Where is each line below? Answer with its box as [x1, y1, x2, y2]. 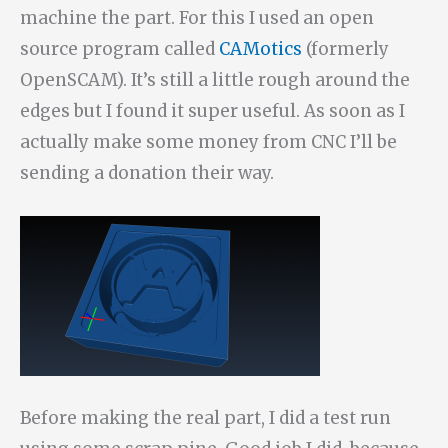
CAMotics [219, 37, 302, 60]
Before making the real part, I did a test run [20, 407, 391, 430]
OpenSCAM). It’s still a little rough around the [20, 68, 410, 91]
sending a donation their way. [20, 161, 274, 184]
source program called [20, 37, 219, 60]
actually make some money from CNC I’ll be [20, 130, 397, 153]
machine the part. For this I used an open [20, 6, 374, 29]
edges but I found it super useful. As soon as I [20, 99, 405, 122]
